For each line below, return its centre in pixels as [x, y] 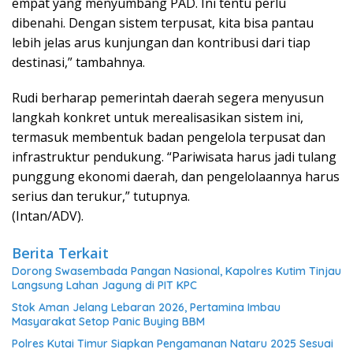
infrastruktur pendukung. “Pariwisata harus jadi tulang [174, 157]
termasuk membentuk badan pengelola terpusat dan [169, 137]
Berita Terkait [60, 253]
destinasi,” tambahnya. [78, 62]
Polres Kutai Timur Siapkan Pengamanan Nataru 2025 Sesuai [173, 344]
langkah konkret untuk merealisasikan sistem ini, [158, 117]
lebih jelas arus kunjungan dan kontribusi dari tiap [161, 43]
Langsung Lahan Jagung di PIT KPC [104, 285]
